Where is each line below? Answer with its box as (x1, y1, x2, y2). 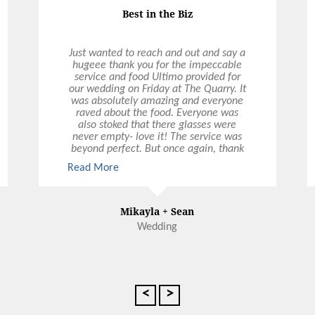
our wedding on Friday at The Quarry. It (68, 83, 246, 95)
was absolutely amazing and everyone (71, 95, 244, 107)
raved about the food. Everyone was (76, 107, 239, 119)
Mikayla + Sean (120, 204, 195, 218)
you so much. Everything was (91, 155, 223, 167)
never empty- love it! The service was (72, 131, 243, 143)
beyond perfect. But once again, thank (70, 143, 244, 155)
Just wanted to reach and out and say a (69, 47, 246, 59)
